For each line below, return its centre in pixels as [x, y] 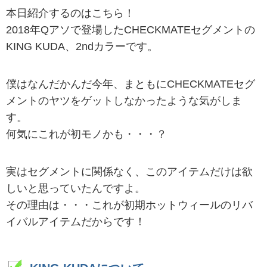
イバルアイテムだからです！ [76, 222]
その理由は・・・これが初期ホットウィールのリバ [129, 205]
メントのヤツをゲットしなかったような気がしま [124, 101]
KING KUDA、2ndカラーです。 [82, 46]
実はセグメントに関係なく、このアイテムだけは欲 [129, 172]
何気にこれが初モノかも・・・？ [86, 134]
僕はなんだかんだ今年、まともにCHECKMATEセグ [131, 84]
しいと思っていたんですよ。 [76, 189]
